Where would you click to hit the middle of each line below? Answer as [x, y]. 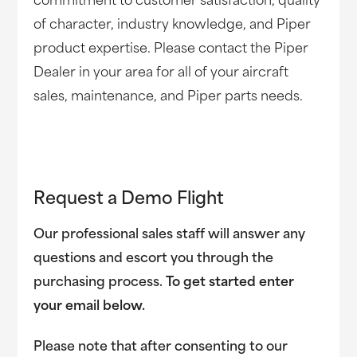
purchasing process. [100, 282]
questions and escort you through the [154, 259]
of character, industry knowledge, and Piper [173, 25]
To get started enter [230, 282]
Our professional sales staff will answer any [170, 235]
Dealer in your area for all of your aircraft [161, 73]
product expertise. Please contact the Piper [171, 49]
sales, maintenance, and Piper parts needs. [169, 97]
